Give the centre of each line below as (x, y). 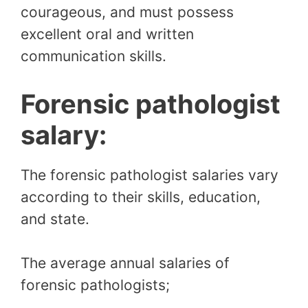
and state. (57, 219)
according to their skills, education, (141, 197)
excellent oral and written (107, 34)
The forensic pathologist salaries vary (150, 175)
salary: (64, 135)
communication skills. (96, 56)
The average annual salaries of (125, 263)
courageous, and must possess (127, 12)
